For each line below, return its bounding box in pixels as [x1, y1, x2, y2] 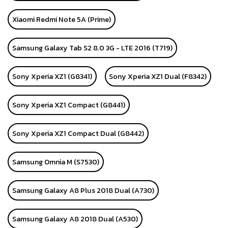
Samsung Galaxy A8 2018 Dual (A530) [12, 213, 138, 225]
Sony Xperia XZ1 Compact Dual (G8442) [12, 128, 144, 139]
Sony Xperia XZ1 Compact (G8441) [12, 99, 125, 111]
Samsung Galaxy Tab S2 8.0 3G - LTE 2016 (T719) [12, 42, 173, 54]
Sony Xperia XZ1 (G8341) [12, 71, 92, 82]
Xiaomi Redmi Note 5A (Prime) [12, 14, 111, 25]
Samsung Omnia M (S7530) [12, 156, 99, 168]
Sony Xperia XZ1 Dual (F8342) [109, 71, 207, 82]
